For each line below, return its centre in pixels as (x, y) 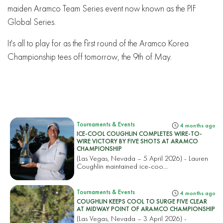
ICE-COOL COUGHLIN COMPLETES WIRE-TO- (140, 133)
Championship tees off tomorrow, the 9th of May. (90, 56)
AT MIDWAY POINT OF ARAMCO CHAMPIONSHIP (146, 209)
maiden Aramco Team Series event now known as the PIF (102, 8)
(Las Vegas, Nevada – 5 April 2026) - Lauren (143, 158)
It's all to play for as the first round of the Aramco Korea (98, 43)
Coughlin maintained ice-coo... (122, 166)
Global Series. (32, 21)
